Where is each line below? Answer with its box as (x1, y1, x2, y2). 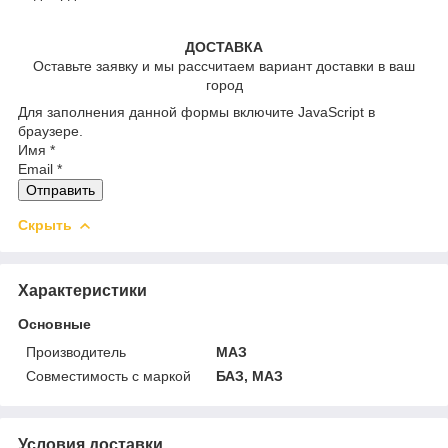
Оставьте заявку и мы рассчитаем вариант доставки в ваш (33, 57, 415, 74)
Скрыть (18, 216, 72, 233)
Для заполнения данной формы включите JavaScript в (18, 103, 375, 120)
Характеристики (18, 281, 147, 299)
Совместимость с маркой (26, 367, 191, 384)
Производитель (26, 343, 126, 360)
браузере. (18, 122, 83, 139)
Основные (18, 315, 91, 332)
